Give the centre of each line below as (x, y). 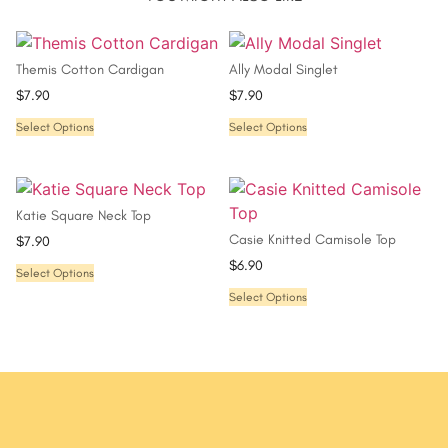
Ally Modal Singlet (283, 70)
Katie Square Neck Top (84, 216)
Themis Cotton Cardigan (90, 70)
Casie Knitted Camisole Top (312, 240)
